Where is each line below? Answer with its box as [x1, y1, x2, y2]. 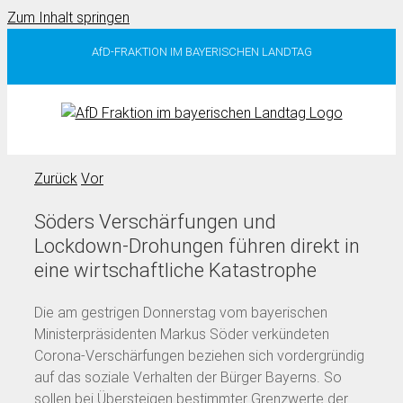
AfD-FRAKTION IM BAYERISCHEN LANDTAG [91, 44, 312, 58]
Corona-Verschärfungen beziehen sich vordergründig [34, 346, 364, 364]
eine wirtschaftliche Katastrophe [34, 258, 317, 282]
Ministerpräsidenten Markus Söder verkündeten [34, 325, 329, 343]
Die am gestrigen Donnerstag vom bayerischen [34, 303, 327, 321]
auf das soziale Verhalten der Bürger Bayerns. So [34, 368, 342, 386]
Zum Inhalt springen [7, 9, 130, 26]
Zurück [34, 169, 77, 187]
